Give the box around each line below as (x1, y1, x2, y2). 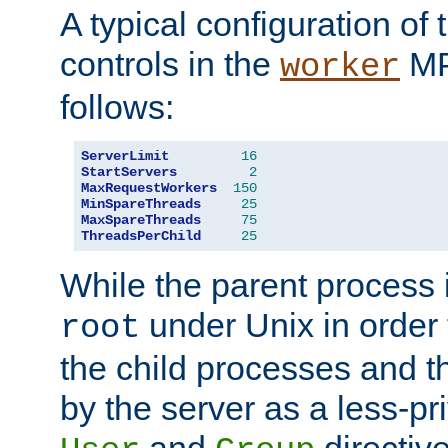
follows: (60, 87, 174, 126)
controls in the (60, 44, 280, 83)
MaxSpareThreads (81, 211, 201, 228)
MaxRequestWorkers (81, 179, 217, 196)
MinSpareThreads (81, 195, 201, 212)
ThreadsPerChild (81, 227, 201, 244)
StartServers (81, 163, 177, 180)
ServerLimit (81, 147, 169, 164)
